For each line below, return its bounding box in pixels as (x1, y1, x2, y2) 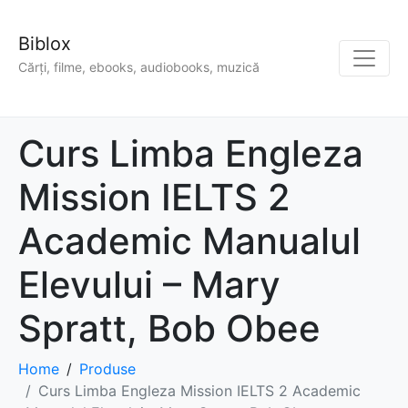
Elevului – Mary (18, 262, 280, 308)
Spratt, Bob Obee (18, 306, 321, 352)
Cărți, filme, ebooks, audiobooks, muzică (18, 59, 260, 76)
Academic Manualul (18, 219, 361, 264)
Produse (79, 360, 136, 379)
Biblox (18, 33, 71, 55)
